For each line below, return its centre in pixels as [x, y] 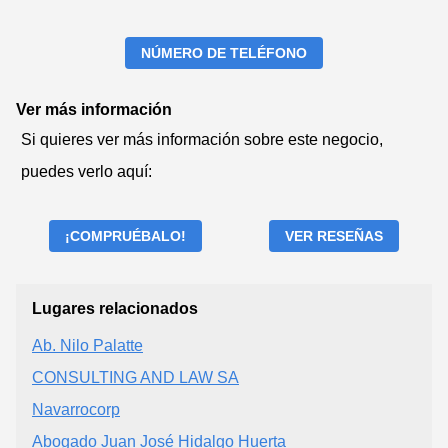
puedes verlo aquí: [86, 171]
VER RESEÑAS [333, 235]
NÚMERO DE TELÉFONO [224, 52]
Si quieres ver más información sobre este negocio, [202, 139]
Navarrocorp [76, 409]
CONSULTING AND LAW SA [135, 377]
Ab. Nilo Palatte [87, 345]
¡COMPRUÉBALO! [126, 235]
